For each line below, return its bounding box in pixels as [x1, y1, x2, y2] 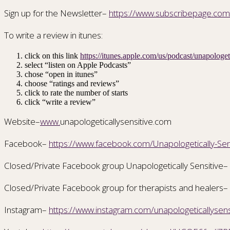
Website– [4, 116, 40, 128]
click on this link [25, 51, 80, 61]
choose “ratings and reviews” [25, 79, 119, 88]
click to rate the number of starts [25, 88, 128, 98]
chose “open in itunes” [25, 70, 98, 79]
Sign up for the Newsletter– [4, 7, 107, 20]
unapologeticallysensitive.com [60, 116, 171, 128]
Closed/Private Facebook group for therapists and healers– [4, 182, 228, 194]
